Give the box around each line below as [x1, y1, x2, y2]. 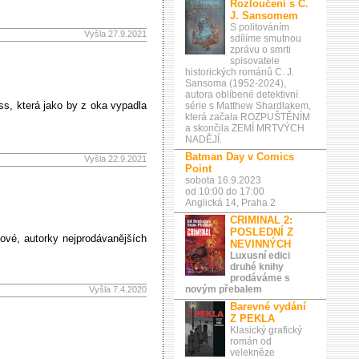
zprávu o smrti [230, 44, 291, 55]
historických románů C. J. [185, 67, 294, 78]
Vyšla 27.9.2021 [84, 29, 147, 38]
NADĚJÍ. [185, 134, 222, 145]
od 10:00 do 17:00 [185, 186, 264, 197]
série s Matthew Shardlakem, [185, 100, 311, 111]
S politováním [230, 22, 289, 33]
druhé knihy [230, 261, 284, 272]
